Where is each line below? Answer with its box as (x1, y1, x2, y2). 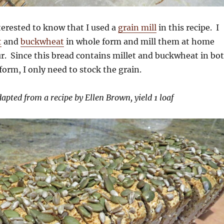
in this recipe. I (156, 22, 219, 33)
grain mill (117, 22, 156, 33)
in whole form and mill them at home (63, 36, 214, 47)
